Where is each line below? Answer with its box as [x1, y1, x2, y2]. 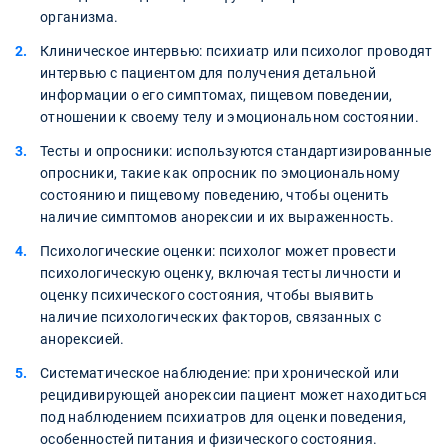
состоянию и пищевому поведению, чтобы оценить [40, 187, 390, 204]
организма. [40, 9, 119, 26]
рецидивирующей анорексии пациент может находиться [40, 387, 428, 404]
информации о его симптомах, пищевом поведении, [40, 87, 393, 104]
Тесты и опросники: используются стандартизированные [40, 143, 432, 160]
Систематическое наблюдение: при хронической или [40, 365, 400, 382]
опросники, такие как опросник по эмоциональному [40, 165, 401, 182]
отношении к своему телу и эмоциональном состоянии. [40, 109, 420, 126]
